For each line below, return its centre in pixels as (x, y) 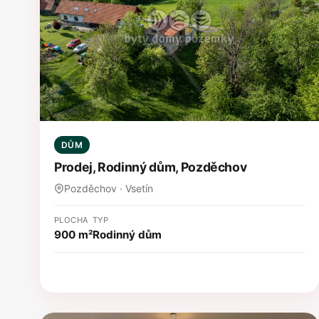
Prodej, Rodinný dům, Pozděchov (151, 167)
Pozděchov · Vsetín (109, 188)
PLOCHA (72, 220)
